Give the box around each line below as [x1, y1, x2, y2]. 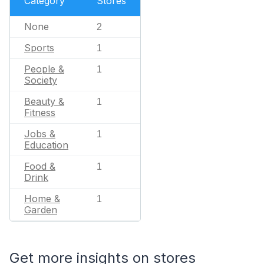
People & [24, 63, 64, 75]
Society [24, 74, 57, 86]
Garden [24, 204, 57, 216]
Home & [24, 193, 60, 204]
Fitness [24, 107, 55, 118]
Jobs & [24, 128, 55, 140]
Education [24, 139, 68, 151]
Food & [24, 160, 55, 172]
